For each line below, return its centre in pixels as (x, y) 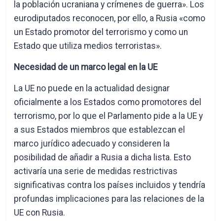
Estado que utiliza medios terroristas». (88, 46)
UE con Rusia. (40, 213)
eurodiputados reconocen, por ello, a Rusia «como (110, 18)
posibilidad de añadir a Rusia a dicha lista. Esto (103, 157)
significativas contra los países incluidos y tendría (110, 185)
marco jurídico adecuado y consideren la (92, 144)
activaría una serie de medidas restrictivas (96, 171)
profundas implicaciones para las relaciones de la (109, 199)
